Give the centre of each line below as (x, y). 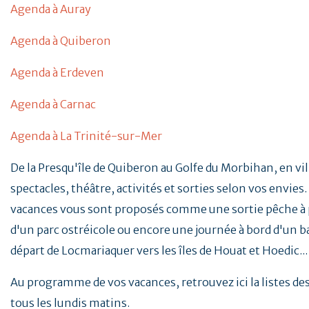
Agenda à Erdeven (57, 73)
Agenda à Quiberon (61, 41)
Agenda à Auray (51, 9)
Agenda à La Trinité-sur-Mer (86, 136)
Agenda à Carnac (53, 104)
